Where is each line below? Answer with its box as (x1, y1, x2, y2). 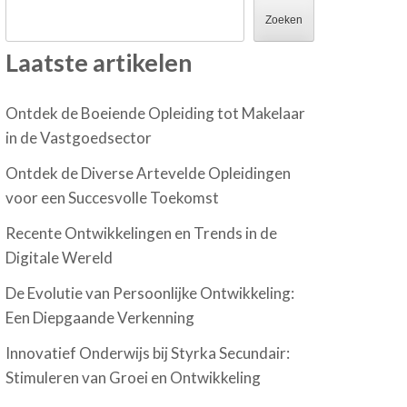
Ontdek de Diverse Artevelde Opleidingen (5, 164, 292, 184)
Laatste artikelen (5, 47, 194, 77)
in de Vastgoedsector (5, 128, 153, 148)
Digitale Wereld (5, 248, 114, 268)
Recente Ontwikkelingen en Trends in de (5, 223, 278, 243)
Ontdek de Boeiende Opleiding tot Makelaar (5, 104, 306, 124)
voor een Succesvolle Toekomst (5, 188, 220, 208)
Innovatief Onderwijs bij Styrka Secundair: (5, 343, 291, 363)
